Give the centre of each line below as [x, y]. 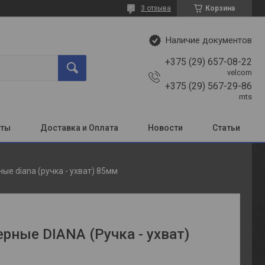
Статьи [226, 127]
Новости [165, 127]
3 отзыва [156, 8]
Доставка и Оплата [79, 127]
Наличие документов [209, 40]
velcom [240, 72]
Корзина [220, 8]
